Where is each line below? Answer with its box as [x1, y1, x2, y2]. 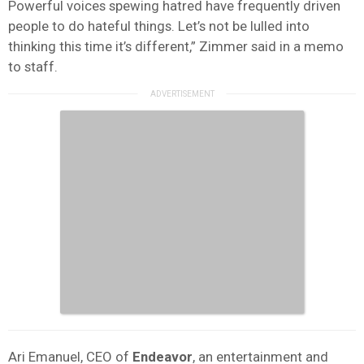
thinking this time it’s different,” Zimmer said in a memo [8, 37, 344, 54]
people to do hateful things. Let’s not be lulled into [8, 17, 310, 34]
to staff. [8, 58, 58, 75]
